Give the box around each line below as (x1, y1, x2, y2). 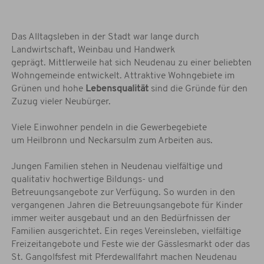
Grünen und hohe (11, 84, 85, 94)
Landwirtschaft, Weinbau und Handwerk (11, 45, 175, 55)
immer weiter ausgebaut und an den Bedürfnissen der (11, 214, 230, 224)
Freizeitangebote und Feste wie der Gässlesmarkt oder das (11, 240, 250, 250)
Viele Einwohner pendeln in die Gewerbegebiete (11, 123, 207, 133)
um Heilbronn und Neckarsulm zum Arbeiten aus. (11, 136, 213, 146)
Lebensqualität (85, 84, 148, 94)
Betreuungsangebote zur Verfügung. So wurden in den (11, 188, 235, 198)
